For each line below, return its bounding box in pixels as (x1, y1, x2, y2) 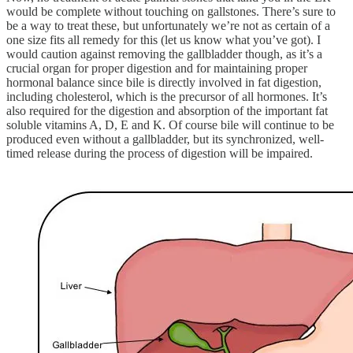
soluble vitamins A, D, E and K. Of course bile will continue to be (6, 117, 334, 132)
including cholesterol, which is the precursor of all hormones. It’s (6, 89, 327, 103)
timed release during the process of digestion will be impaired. (6, 146, 313, 160)
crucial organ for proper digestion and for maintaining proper (6, 61, 307, 75)
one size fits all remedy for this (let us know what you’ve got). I (6, 32, 321, 46)
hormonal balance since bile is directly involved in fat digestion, (6, 75, 321, 89)
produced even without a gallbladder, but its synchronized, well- (6, 132, 324, 146)
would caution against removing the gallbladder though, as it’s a (6, 46, 322, 61)
